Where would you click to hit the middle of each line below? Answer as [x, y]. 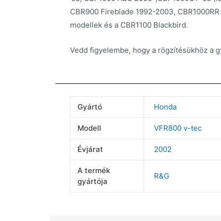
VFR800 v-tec [178, 128]
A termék [93, 171]
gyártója [92, 182]
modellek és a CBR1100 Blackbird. [129, 25]
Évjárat [90, 149]
